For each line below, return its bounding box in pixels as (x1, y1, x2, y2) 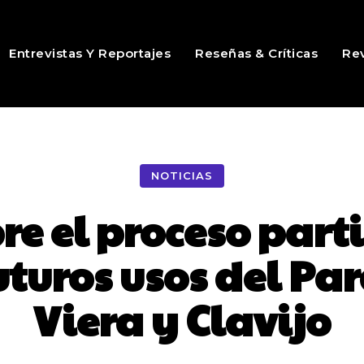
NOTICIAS (151, 169, 213, 183)
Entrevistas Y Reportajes (9, 45, 171, 61)
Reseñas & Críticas (195, 45, 318, 61)
